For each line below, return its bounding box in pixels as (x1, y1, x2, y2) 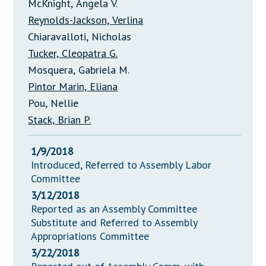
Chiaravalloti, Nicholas (28, 30, 132, 44)
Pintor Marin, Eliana (28, 80, 118, 94)
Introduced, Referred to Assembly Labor (31, 158, 212, 172)
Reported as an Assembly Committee (31, 202, 198, 216)
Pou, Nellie (28, 96, 79, 110)
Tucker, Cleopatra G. (28, 46, 118, 61)
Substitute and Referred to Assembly (31, 216, 198, 230)
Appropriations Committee (31, 229, 150, 243)
